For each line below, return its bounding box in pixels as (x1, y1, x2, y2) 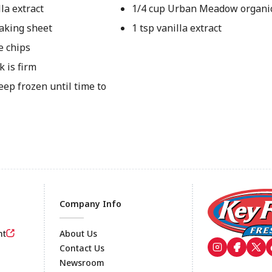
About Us (59, 228, 97, 239)
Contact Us (59, 242, 104, 254)
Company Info (59, 198, 121, 209)
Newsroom (59, 257, 104, 268)
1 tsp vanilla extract (131, 21, 222, 35)
